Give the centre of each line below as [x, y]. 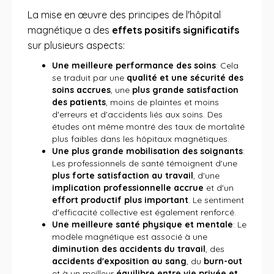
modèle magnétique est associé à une [130, 237]
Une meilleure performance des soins [134, 65]
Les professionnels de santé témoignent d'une [145, 163]
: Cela [227, 65]
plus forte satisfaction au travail [123, 176]
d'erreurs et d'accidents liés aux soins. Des [137, 114]
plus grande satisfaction [185, 90]
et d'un [219, 188]
